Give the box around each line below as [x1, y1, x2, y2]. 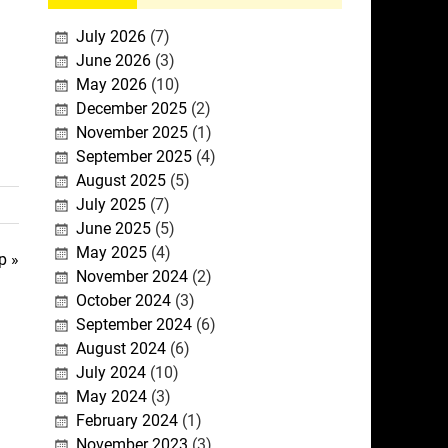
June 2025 [75, 219, 151, 239]
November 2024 [75, 267, 188, 287]
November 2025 [75, 123, 188, 143]
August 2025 [75, 171, 166, 191]
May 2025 [75, 243, 147, 263]
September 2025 [75, 147, 192, 167]
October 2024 [75, 291, 171, 311]
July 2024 [75, 363, 146, 383]
